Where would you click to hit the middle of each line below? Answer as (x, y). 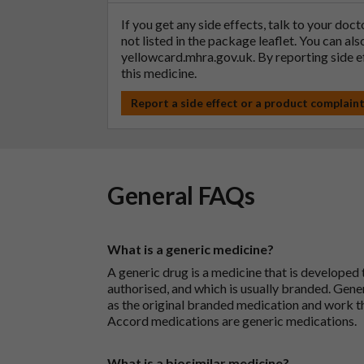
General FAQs (181, 195)
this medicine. (159, 73)
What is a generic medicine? (191, 249)
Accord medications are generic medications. (232, 321)
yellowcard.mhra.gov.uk (187, 57)
